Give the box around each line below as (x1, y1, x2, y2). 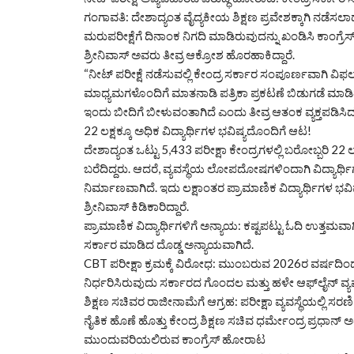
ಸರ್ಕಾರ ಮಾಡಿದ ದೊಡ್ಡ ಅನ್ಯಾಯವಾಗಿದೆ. (84, 236, 254, 251)
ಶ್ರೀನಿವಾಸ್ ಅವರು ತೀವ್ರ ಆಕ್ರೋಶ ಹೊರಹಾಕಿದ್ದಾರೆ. (84, 47, 295, 62)
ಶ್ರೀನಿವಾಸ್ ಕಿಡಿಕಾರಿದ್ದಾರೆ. (84, 198, 189, 213)
